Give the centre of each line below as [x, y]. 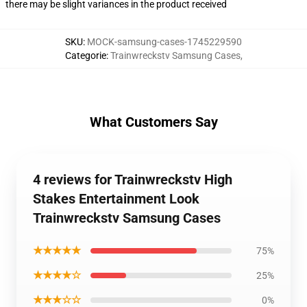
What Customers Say [153, 122]
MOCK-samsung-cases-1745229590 [164, 42]
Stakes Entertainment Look [116, 199]
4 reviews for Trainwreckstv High [133, 180]
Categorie [85, 56]
